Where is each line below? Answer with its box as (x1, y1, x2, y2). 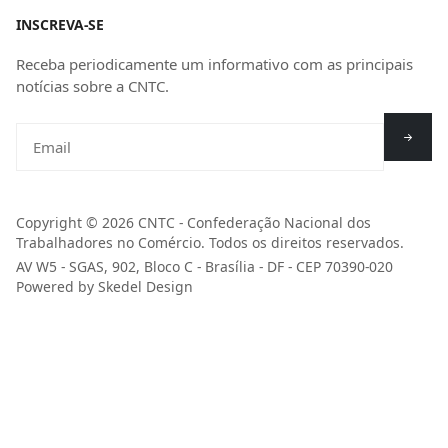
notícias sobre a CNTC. (16, 76, 169, 97)
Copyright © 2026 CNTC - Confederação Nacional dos (16, 213, 371, 233)
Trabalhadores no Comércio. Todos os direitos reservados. (16, 233, 404, 253)
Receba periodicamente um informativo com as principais (16, 54, 413, 75)
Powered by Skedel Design (16, 277, 193, 297)
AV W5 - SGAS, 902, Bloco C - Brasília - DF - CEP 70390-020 (16, 257, 393, 277)
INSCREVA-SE (16, 15, 104, 35)
